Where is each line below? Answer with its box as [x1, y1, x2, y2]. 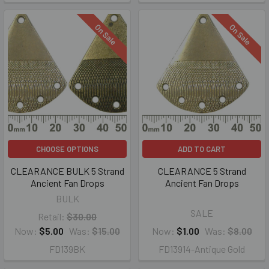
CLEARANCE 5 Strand [157, 165, 246, 177]
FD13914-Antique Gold [159, 243, 245, 255]
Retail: [38, 211, 65, 222]
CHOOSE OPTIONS [36, 144, 98, 154]
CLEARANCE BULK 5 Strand [10, 165, 124, 177]
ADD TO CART [178, 144, 226, 154]
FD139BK [49, 243, 85, 255]
